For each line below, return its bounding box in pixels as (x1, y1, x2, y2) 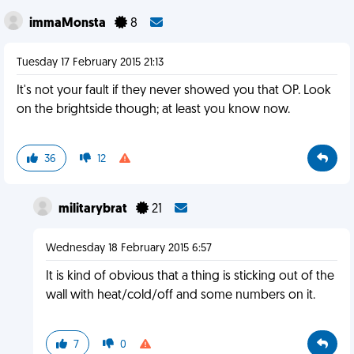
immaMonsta (29, 17, 108, 30)
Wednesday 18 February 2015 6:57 (45, 243, 212, 254)
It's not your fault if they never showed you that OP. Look (17, 85, 331, 97)
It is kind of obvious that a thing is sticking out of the (45, 270, 334, 283)
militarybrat (58, 203, 130, 216)
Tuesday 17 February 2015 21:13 (17, 57, 164, 69)
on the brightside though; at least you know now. (17, 104, 290, 116)
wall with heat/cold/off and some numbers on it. (45, 289, 315, 302)
